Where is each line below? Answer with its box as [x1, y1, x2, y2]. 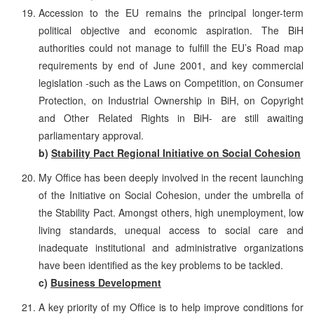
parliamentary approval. [39, 128, 144, 142]
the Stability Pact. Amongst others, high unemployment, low [39, 205, 303, 219]
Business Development [50, 275, 161, 289]
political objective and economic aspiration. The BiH [39, 22, 303, 37]
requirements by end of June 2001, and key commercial [39, 57, 303, 72]
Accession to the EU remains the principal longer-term [39, 5, 303, 20]
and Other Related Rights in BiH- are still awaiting [39, 110, 303, 125]
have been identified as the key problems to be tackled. [39, 257, 283, 272]
